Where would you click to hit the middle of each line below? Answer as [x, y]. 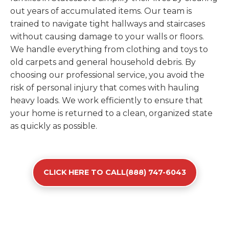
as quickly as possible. [54, 126]
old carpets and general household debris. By [103, 62]
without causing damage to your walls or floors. [107, 37]
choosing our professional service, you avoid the [107, 75]
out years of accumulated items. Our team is [101, 11]
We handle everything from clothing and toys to [109, 49]
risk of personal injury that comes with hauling [105, 88]
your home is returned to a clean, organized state [111, 113]
